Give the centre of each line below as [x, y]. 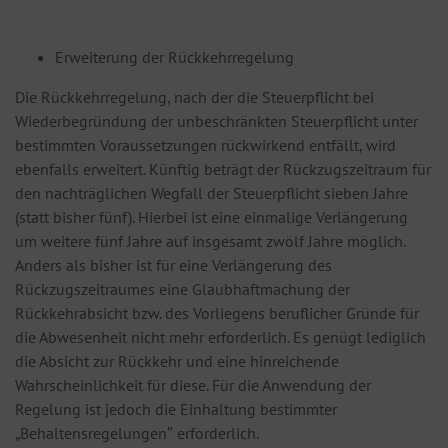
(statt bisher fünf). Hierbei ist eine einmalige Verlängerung [211, 217]
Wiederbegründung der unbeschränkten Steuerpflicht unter [216, 121]
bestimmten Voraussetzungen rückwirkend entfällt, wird [205, 145]
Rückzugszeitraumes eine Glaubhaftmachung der [182, 289]
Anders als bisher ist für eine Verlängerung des [173, 265]
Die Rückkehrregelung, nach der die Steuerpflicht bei [194, 97]
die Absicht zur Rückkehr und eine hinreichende [177, 361]
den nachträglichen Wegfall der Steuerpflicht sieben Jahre [211, 193]
